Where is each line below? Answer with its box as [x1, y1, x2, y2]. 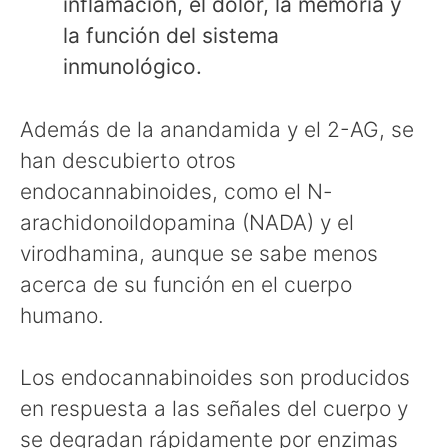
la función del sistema [63, 23, 279, 48]
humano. [20, 302, 104, 328]
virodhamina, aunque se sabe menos [20, 240, 378, 266]
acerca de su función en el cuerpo [20, 271, 352, 297]
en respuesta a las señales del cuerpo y [20, 396, 408, 421]
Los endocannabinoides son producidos [20, 365, 410, 390]
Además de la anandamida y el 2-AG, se [20, 116, 414, 142]
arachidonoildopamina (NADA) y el [20, 209, 354, 235]
